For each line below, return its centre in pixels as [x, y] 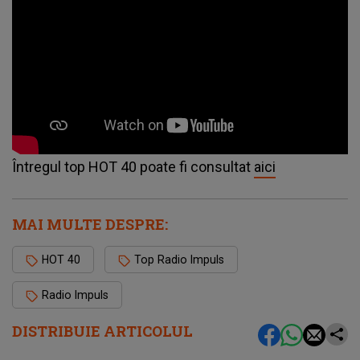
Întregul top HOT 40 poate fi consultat [133, 167]
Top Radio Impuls [179, 260]
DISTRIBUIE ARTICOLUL [102, 331]
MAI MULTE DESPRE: [90, 225]
